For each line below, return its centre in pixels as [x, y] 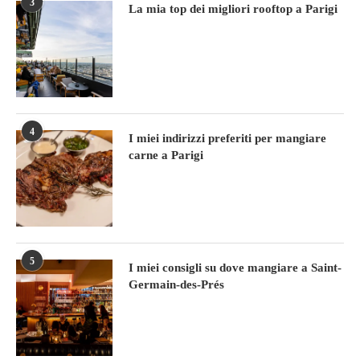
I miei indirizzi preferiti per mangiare [227, 138]
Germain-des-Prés [176, 284]
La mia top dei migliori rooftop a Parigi [233, 9]
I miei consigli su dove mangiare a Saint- [235, 268]
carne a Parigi [166, 155]
